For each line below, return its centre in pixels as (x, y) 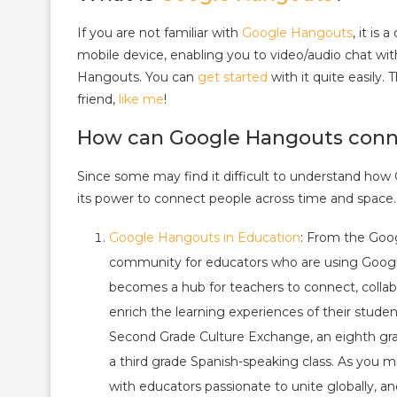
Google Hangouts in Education (205, 237)
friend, (98, 99)
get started (233, 77)
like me (141, 99)
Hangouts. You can (137, 77)
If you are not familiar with (160, 33)
